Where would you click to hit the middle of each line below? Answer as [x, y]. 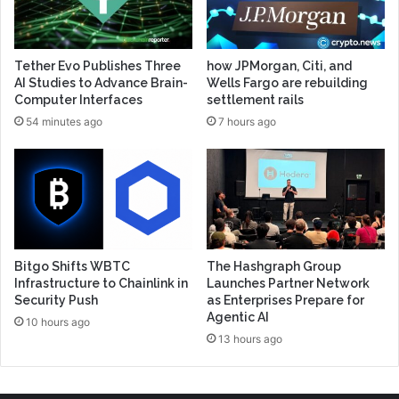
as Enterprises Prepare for [285, 301]
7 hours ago [247, 122]
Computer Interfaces [78, 100]
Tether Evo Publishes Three [98, 66]
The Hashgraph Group [274, 267]
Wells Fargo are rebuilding [287, 83]
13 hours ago [250, 339]
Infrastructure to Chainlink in [101, 284]
